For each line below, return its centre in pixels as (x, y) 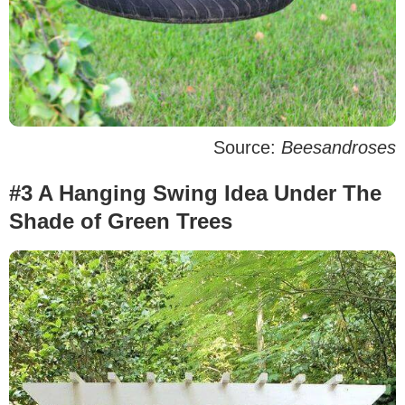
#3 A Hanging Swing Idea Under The (195, 193)
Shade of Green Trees (121, 221)
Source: (247, 147)
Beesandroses (339, 147)
